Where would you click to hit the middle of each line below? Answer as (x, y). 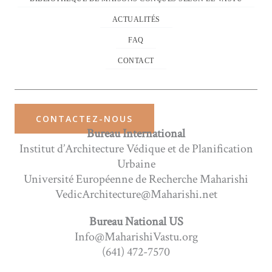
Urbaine (136, 164)
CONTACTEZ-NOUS (84, 118)
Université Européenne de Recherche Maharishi (136, 179)
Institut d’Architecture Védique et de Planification (136, 148)
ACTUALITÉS (136, 19)
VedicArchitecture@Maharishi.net (136, 194)
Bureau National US (136, 221)
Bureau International (136, 133)
